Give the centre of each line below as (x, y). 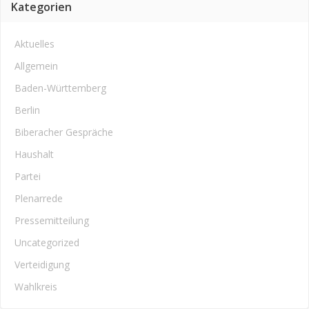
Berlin (27, 110)
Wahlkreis (36, 287)
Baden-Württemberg (60, 88)
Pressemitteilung (52, 220)
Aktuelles (34, 44)
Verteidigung (42, 265)
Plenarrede (39, 198)
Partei (28, 176)
